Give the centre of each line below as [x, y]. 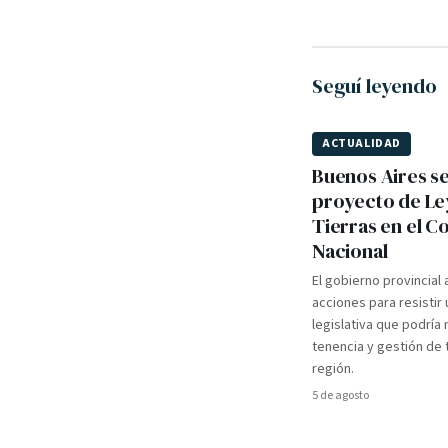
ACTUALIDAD [361, 143]
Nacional [350, 251]
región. [333, 369]
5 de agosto [340, 395]
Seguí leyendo [374, 86]
